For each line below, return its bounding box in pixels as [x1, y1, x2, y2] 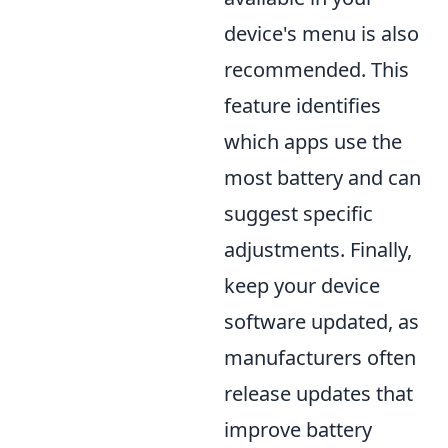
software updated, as [224, 308, 419, 335]
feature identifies [224, 92, 381, 119]
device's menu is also [224, 20, 419, 47]
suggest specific [224, 200, 373, 227]
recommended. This [224, 56, 409, 83]
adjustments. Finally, [224, 236, 412, 263]
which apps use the [224, 128, 402, 155]
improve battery [224, 416, 372, 443]
